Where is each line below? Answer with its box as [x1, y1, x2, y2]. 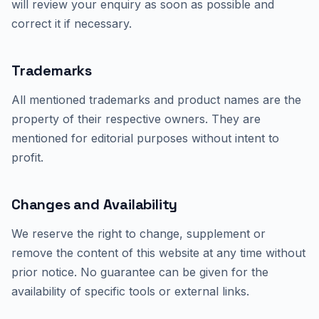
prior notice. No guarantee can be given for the [11, 265, 268, 279]
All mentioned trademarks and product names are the [11, 93, 301, 107]
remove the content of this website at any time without [11, 246, 305, 260]
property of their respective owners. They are [11, 112, 261, 126]
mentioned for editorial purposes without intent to [11, 131, 279, 145]
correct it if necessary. [11, 16, 132, 31]
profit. [11, 150, 43, 164]
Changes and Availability [11, 195, 178, 214]
